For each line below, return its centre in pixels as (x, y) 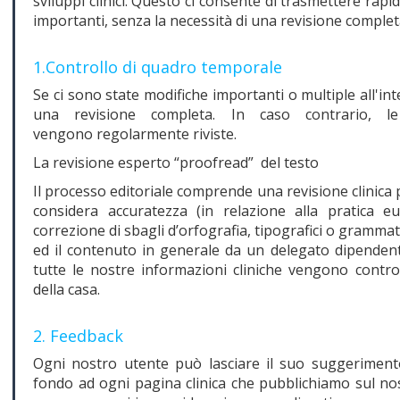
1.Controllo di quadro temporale (158, 67)
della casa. (67, 289)
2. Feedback (78, 335)
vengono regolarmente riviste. (135, 133)
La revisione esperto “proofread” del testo (176, 162)
